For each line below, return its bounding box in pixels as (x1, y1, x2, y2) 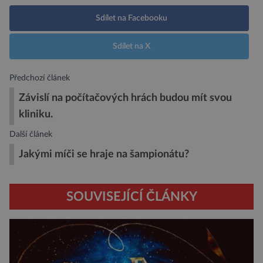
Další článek (9, 130, 52, 139)
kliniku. (19, 109, 53, 120)
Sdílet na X (113, 42, 150, 51)
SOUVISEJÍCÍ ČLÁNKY (66, 190, 197, 204)
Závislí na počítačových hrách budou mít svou (19, 93, 232, 103)
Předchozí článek (9, 73, 70, 83)
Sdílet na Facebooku (96, 14, 167, 23)
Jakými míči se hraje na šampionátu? (19, 149, 189, 160)
